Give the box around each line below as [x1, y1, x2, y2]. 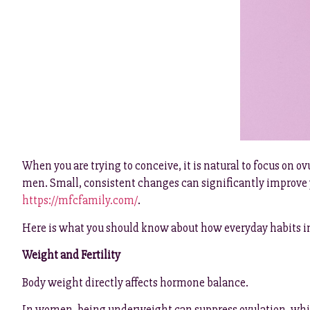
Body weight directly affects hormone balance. [22, 275, 248, 290]
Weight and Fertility [22, 248, 120, 263]
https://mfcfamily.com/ [22, 193, 138, 208]
